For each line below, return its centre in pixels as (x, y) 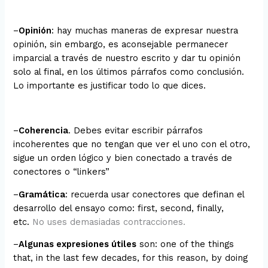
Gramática (42, 194)
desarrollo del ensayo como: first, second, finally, (119, 208)
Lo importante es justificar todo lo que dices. (110, 86)
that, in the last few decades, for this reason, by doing (131, 258)
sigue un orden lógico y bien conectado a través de (123, 158)
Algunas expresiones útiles (78, 244)
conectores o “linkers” (62, 172)
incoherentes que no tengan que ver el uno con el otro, (132, 144)
